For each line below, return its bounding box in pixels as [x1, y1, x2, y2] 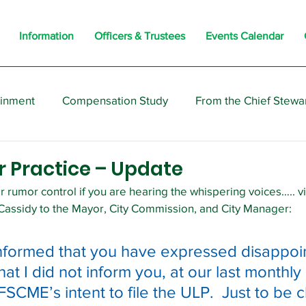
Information [19, 30, 74, 42]
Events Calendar [206, 30, 283, 42]
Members [32, 148, 81, 161]
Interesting [201, 148, 256, 161]
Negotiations [109, 148, 174, 161]
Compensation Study [62, 93, 168, 107]
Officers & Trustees [94, 30, 185, 42]
